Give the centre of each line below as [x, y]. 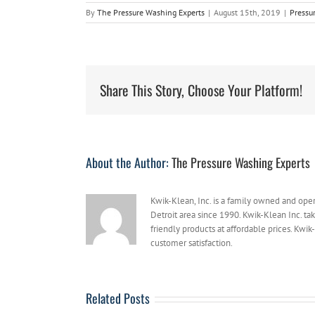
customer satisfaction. [192, 243]
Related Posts [118, 298]
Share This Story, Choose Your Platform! [201, 90]
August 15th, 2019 [247, 13]
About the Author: [129, 163]
